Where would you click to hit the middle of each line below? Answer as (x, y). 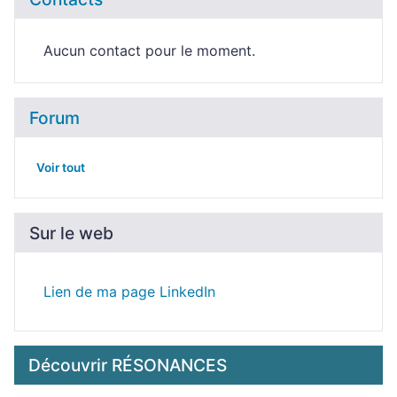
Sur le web (71, 233)
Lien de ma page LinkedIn (129, 292)
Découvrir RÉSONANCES (128, 365)
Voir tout (61, 167)
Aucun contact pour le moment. (149, 51)
